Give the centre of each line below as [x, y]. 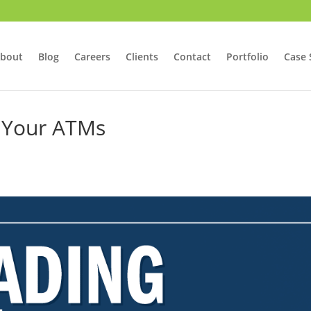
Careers [92, 57]
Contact [192, 57]
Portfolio [247, 57]
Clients [142, 57]
